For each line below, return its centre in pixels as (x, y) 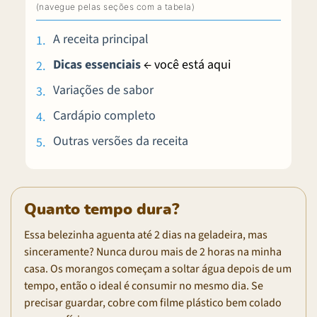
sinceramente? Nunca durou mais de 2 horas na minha (153, 252)
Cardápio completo (104, 115)
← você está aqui (187, 64)
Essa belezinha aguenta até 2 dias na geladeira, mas (146, 235)
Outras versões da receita (120, 141)
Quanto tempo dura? (102, 209)
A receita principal (100, 39)
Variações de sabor (103, 90)
